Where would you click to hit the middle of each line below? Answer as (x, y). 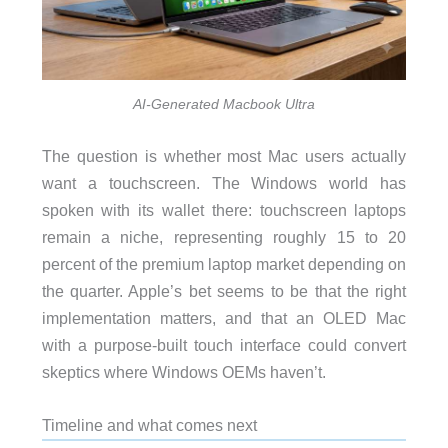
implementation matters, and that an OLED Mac (224, 317)
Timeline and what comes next (149, 424)
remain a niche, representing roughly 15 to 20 (224, 236)
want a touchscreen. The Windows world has (224, 182)
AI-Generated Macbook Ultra (224, 104)
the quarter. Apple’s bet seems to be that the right (224, 290)
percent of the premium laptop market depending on (224, 263)
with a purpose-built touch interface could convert (224, 344)
